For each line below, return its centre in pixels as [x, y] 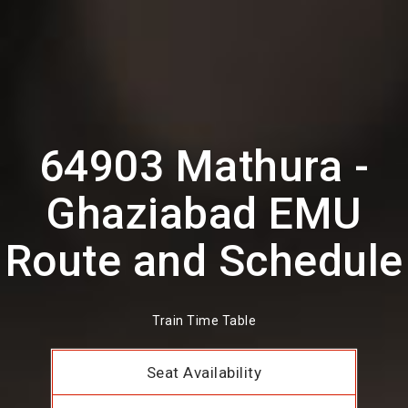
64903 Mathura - [204, 166]
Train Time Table [204, 321]
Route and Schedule [204, 261]
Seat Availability [204, 373]
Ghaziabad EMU [204, 214]
